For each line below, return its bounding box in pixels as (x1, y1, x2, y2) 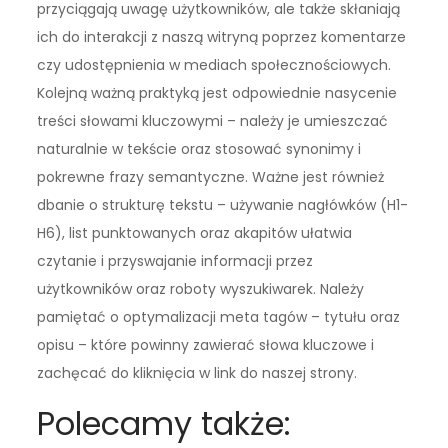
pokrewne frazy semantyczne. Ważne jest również (37, 166, 385, 187)
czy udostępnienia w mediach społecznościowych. (37, 54, 392, 75)
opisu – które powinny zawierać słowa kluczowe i (37, 334, 375, 355)
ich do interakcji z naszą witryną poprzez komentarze (37, 26, 407, 47)
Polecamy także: (37, 400, 292, 446)
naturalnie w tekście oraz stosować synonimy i (37, 138, 362, 159)
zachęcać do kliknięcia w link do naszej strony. (37, 362, 358, 383)
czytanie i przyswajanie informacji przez (37, 250, 314, 271)
